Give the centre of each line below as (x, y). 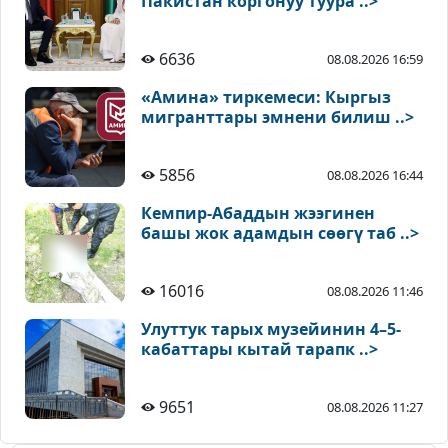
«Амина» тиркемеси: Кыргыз (266, 97)
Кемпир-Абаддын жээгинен (258, 213)
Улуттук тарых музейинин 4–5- (271, 329)
